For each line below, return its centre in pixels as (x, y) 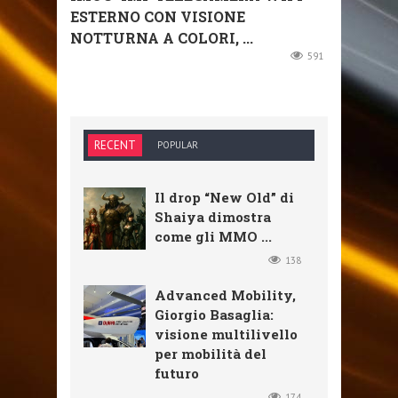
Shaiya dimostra (213, 216)
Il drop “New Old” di (224, 197)
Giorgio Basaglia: (214, 314)
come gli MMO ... (213, 236)
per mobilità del (211, 353)
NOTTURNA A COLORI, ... (162, 37)
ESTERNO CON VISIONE (158, 16)
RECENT (115, 145)
